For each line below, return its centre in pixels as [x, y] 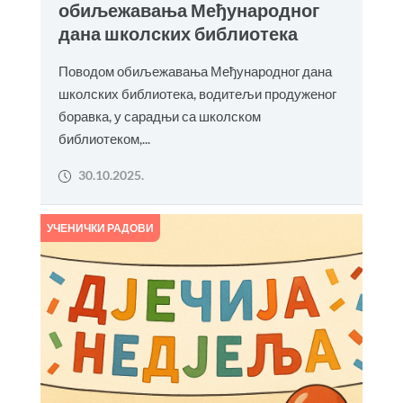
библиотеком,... [104, 139]
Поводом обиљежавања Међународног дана [195, 71]
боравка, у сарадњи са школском [159, 116]
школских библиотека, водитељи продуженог [197, 94]
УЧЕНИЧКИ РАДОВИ [100, 228]
